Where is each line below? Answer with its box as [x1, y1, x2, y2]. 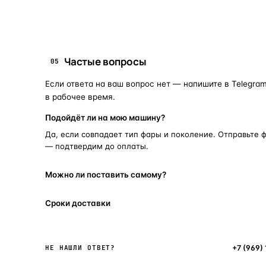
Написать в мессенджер [133, 243, 224, 252]
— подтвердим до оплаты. [45, 141, 148, 151]
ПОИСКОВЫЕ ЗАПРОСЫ [45, 7, 119, 15]
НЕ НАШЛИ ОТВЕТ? [45, 243, 116, 252]
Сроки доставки [45, 198, 110, 208]
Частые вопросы [64, 54, 147, 68]
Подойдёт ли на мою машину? [45, 112, 165, 122]
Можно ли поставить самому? [45, 169, 166, 179]
